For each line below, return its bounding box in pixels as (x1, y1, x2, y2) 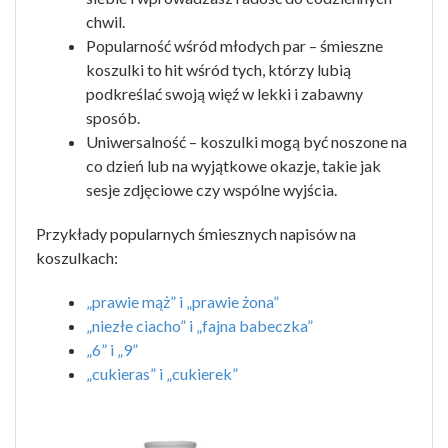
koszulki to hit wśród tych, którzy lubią (86, 60, 351, 79)
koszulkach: (36, 248, 118, 267)
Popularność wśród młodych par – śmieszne (86, 36, 383, 55)
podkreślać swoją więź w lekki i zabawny (86, 84, 363, 103)
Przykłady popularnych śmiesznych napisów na (36, 224, 356, 243)
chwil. (86, 12, 125, 31)
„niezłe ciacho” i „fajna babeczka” (86, 316, 313, 335)
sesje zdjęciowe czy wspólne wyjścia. (86, 180, 337, 199)
